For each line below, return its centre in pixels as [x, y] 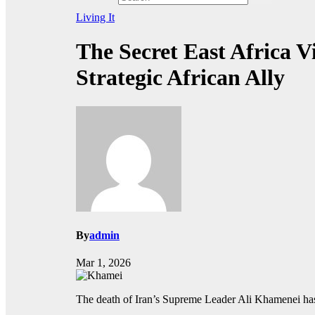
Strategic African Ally [180, 78]
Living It [95, 17]
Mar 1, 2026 [103, 263]
